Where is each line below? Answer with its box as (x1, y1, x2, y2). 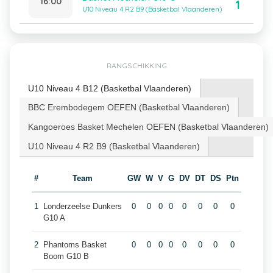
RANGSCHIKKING (106, 61, 167, 70)
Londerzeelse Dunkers (43, 202, 122, 211)
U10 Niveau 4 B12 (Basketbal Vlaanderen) (28, 83, 191, 93)
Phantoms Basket (43, 240, 107, 249)
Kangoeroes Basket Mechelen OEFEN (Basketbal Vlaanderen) (28, 122, 269, 132)
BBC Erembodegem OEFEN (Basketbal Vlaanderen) (28, 102, 230, 112)
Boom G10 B (43, 252, 89, 261)
